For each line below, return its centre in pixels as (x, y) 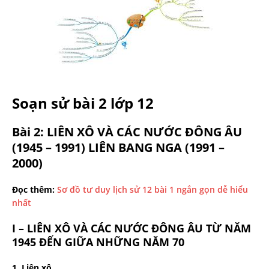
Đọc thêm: (35, 189)
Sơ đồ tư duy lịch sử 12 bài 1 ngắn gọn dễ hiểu (153, 189)
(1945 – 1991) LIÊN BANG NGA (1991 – (118, 147)
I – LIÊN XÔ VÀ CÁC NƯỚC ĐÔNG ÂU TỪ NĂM (131, 228)
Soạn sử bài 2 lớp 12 (83, 103)
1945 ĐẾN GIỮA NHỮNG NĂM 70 (98, 242)
